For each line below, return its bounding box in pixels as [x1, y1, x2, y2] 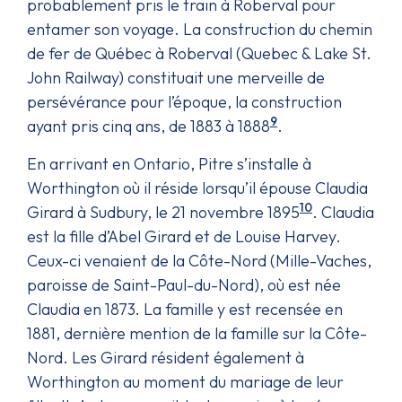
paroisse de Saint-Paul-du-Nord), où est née [27, 274, 341, 295]
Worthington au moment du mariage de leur [27, 371, 344, 392]
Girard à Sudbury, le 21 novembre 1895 [27, 201, 300, 223]
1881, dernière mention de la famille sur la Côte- [27, 322, 367, 344]
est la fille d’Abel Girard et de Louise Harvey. [27, 225, 341, 247]
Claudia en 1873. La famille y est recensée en [27, 298, 343, 319]
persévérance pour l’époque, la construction [27, 91, 342, 112]
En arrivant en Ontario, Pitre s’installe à [27, 153, 311, 174]
